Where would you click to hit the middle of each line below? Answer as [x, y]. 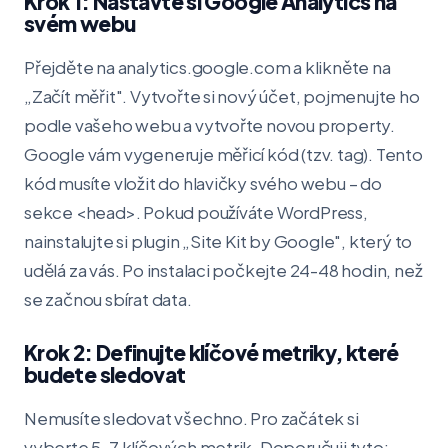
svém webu [80, 23]
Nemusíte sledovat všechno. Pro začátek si [191, 418]
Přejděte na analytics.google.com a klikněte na [207, 67]
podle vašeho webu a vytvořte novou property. [210, 125]
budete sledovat [105, 374]
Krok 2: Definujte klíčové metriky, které [211, 352]
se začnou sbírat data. [108, 299]
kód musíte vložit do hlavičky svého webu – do [203, 183]
